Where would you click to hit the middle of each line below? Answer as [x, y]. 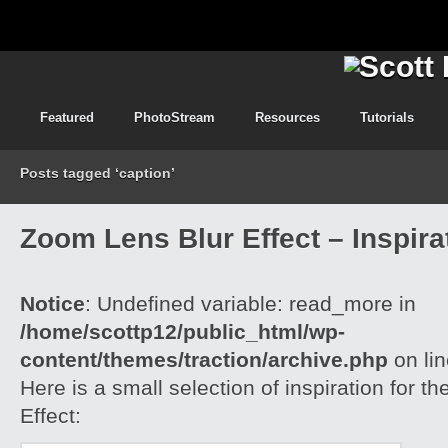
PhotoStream [174, 117]
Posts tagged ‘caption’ [97, 173]
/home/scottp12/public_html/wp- [182, 331]
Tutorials [387, 117]
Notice [52, 303]
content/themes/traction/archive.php [204, 359]
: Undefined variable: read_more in [250, 303]
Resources [287, 117]
